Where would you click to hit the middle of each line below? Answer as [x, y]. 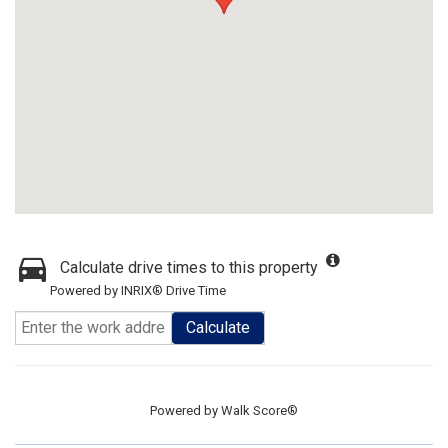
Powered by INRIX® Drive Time [138, 290]
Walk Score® [259, 410]
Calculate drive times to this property [189, 267]
